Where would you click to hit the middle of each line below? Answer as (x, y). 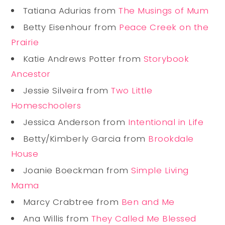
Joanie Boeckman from (77, 170)
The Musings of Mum (164, 10)
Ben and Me (148, 202)
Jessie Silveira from (67, 90)
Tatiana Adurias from (71, 10)
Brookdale (171, 138)
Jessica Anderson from (75, 122)
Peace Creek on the (164, 27)
